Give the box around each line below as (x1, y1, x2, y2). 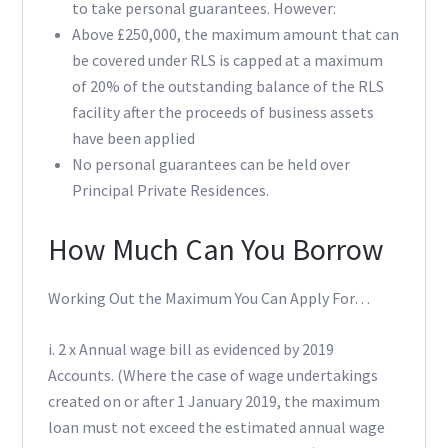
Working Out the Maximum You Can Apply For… (47, 288, 370, 309)
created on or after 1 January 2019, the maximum (47, 391, 380, 412)
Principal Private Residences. (71, 180, 269, 201)
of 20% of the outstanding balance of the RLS (71, 76, 384, 97)
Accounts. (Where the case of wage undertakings (47, 365, 378, 386)
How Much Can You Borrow (47, 230, 384, 269)
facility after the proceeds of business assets (71, 102, 374, 123)
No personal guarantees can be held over (71, 154, 350, 175)
